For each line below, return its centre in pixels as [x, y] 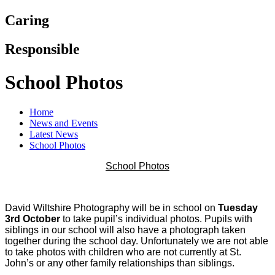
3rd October [34, 219]
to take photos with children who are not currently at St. [123, 252]
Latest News [54, 134]
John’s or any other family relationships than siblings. [120, 263]
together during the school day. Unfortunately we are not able [137, 241]
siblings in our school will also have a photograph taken [125, 230]
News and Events [64, 123]
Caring [27, 21]
